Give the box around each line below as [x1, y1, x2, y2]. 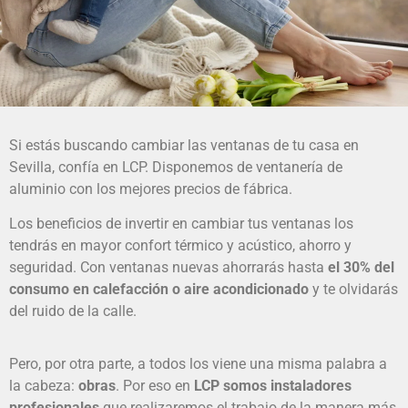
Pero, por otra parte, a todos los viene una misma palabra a [9, 355, 387, 373]
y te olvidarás [309, 280, 398, 298]
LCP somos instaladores [194, 377, 352, 395]
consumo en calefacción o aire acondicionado [9, 280, 309, 298]
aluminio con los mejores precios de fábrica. [9, 179, 292, 198]
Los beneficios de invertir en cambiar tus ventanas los [9, 214, 353, 232]
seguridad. [9, 258, 80, 276]
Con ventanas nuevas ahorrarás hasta [80, 258, 324, 276]
